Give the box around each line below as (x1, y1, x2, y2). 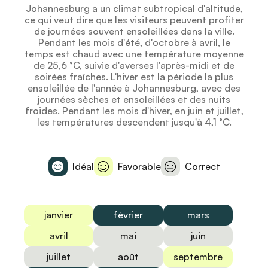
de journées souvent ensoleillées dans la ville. (33, 25, 234, 37)
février (114, 209, 144, 221)
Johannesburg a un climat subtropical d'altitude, (25, 2, 243, 14)
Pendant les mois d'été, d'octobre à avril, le (38, 36, 230, 48)
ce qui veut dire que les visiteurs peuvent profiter (24, 14, 244, 26)
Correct (184, 160, 220, 172)
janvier (44, 209, 74, 221)
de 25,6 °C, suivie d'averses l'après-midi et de (33, 59, 234, 71)
